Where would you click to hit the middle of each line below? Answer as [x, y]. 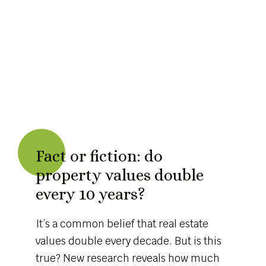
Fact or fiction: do [99, 156]
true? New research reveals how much [128, 258]
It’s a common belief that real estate [122, 224]
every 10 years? [90, 194]
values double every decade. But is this [129, 241]
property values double [120, 175]
